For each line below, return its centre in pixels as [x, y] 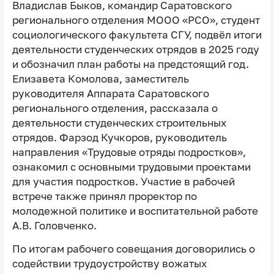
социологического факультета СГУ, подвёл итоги [137, 35]
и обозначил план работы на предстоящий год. [130, 64]
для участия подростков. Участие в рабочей [123, 181]
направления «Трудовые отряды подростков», [129, 152]
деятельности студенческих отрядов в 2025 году [135, 49]
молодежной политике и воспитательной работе [135, 211]
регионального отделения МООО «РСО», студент [136, 20]
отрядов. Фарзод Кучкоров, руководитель [119, 137]
